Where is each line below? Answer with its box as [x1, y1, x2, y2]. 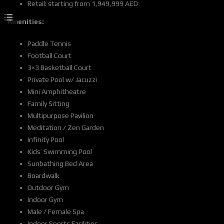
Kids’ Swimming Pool [27, 147, 92, 156]
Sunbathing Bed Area [27, 159, 93, 168]
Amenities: [7, 17, 44, 26]
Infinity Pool [27, 135, 64, 144]
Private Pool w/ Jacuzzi [27, 75, 97, 84]
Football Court [27, 51, 71, 60]
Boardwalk [27, 171, 59, 180]
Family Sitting [27, 99, 69, 108]
